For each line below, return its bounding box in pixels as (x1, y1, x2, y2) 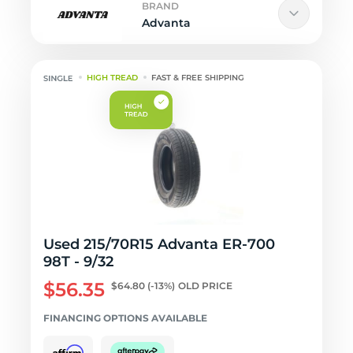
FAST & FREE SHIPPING (151, 72, 245, 83)
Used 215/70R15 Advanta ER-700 (43, 236, 275, 253)
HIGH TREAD (87, 72, 139, 83)
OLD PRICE (178, 280, 232, 292)
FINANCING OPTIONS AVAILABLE (43, 312, 207, 324)
